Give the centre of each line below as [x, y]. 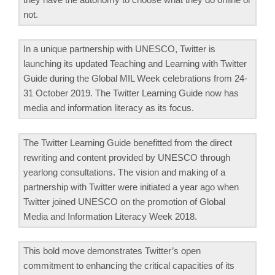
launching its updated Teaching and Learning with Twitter [135, 64]
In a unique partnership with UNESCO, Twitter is [119, 49]
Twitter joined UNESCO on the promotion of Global [124, 201]
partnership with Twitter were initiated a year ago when [131, 187]
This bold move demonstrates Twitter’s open [112, 251]
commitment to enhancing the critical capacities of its [129, 266]
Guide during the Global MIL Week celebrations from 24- [135, 79]
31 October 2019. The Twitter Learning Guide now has [131, 93]
